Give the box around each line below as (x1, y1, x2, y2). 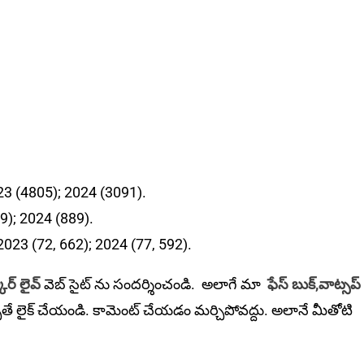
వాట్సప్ (318, 275, 361, 293)
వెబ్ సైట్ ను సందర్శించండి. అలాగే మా (44, 275, 267, 293)
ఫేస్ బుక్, (267, 275, 318, 293)
